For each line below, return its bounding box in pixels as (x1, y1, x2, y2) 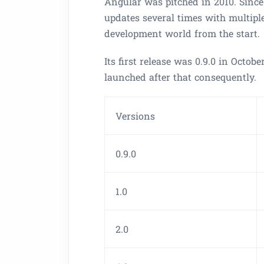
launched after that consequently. (104, 70, 256, 83)
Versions (115, 109, 155, 122)
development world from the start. (104, 27, 260, 39)
